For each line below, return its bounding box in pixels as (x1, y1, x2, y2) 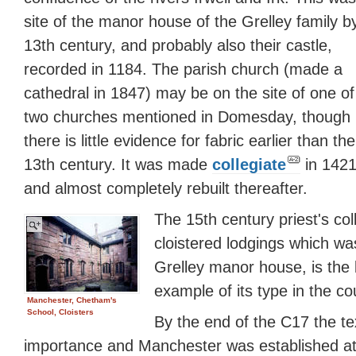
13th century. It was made (24, 155, 212, 173)
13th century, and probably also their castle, (24, 36, 332, 54)
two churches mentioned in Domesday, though (24, 107, 350, 126)
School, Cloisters (27, 307, 94, 316)
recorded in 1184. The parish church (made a (24, 60, 342, 78)
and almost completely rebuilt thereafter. (24, 179, 308, 197)
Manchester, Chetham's (27, 295, 117, 304)
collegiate (212, 155, 286, 173)
